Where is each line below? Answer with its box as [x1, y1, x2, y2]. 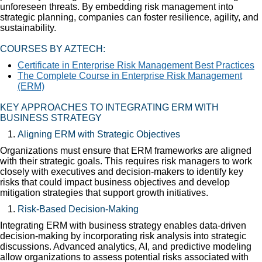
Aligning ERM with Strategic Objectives [18, 129, 180, 139]
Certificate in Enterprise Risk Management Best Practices [18, 60, 254, 70]
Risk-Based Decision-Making [18, 204, 139, 214]
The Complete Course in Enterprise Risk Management [18, 70, 242, 81]
